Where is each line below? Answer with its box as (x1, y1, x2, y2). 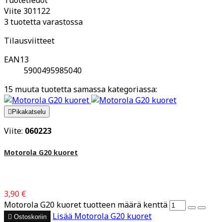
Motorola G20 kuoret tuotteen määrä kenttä (4, 199, 167, 211)
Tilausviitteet (4, 35, 55, 46)
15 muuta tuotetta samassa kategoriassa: (4, 83, 157, 95)
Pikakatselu (12, 108, 46, 115)
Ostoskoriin (14, 213, 47, 221)
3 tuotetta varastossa (4, 16, 83, 27)
